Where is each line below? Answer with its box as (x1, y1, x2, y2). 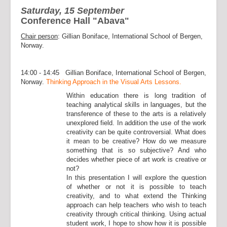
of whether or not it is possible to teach (66, 183, 206, 191)
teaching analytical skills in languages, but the (66, 101, 206, 108)
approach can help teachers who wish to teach (66, 201, 206, 209)
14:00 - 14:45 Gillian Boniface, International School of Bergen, (21, 69, 206, 77)
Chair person (21, 32, 58, 40)
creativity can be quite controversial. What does (66, 128, 206, 136)
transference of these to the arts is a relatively (66, 110, 206, 118)
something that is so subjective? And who (66, 146, 206, 154)
